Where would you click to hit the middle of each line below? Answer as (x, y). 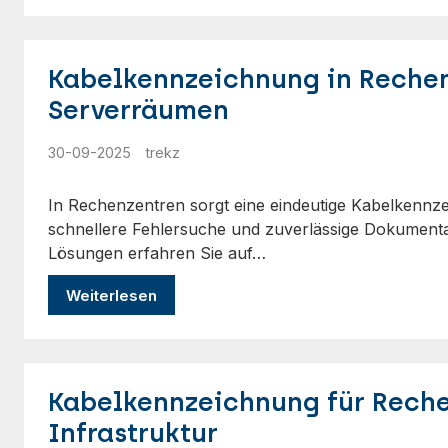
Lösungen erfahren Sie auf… (157, 253)
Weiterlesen (111, 295)
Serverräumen (138, 110)
